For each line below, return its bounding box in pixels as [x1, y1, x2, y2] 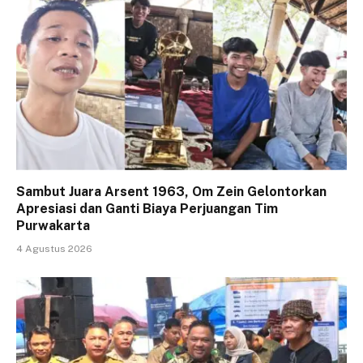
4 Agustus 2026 [16, 243, 92, 255]
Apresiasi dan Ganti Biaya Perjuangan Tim [16, 201, 278, 217]
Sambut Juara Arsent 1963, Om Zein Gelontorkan [16, 184, 327, 200]
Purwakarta [16, 218, 90, 234]
